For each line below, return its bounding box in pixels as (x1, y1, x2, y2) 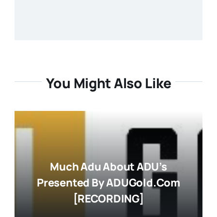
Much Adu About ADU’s (50, 159, 167, 174)
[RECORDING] (73, 191, 144, 206)
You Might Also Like (46, 73, 171, 92)
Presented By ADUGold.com (37, 175, 180, 190)
